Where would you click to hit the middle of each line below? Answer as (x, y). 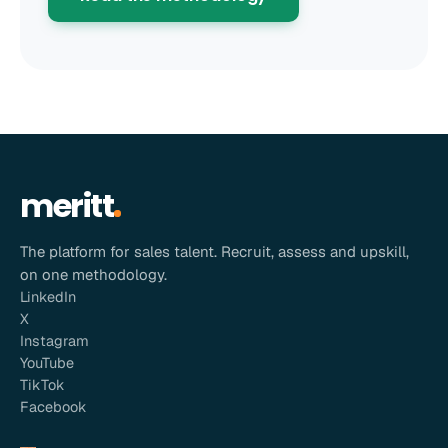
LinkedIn (48, 296)
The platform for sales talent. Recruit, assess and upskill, (214, 251)
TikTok (42, 384)
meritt (67, 205)
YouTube (47, 362)
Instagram (54, 340)
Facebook (53, 406)
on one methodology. (93, 274)
